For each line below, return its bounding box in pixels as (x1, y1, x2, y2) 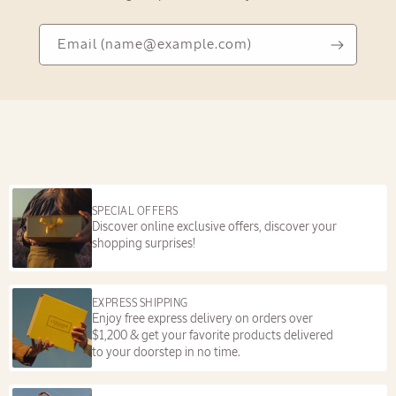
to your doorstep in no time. (92, 344, 240, 359)
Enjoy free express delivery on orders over (92, 310, 313, 325)
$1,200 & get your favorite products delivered (92, 327, 333, 342)
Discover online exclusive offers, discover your (92, 219, 337, 234)
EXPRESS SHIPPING (92, 296, 188, 309)
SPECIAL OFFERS (92, 205, 179, 218)
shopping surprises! (92, 236, 195, 251)
